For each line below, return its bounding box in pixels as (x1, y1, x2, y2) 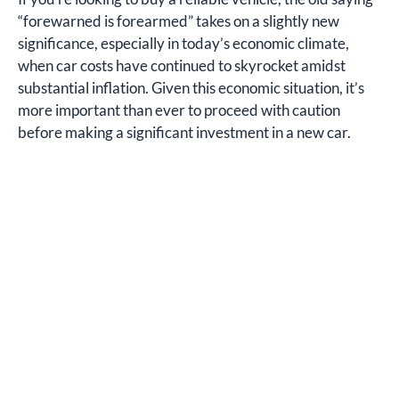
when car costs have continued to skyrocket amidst (18, 56, 346, 75)
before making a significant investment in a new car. (18, 123, 351, 142)
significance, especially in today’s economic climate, (18, 34, 349, 53)
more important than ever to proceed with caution (18, 101, 340, 119)
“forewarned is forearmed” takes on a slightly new (18, 12, 339, 30)
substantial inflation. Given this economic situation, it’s (18, 78, 364, 97)
